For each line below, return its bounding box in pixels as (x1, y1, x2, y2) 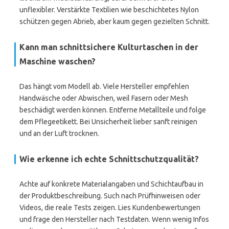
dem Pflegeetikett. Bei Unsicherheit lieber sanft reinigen (19, 118, 197, 126)
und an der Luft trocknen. (19, 129, 99, 138)
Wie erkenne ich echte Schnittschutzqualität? (19, 154, 199, 164)
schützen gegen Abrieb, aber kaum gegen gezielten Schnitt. (19, 17, 210, 26)
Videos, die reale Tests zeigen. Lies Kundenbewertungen (19, 203, 200, 212)
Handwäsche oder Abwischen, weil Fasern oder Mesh (19, 94, 188, 102)
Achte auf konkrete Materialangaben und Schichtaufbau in (19, 180, 203, 188)
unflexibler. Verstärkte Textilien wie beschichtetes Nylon (19, 6, 199, 14)
